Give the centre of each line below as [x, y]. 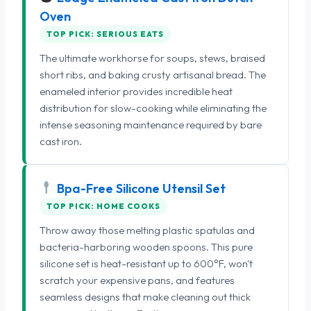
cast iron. [61, 141]
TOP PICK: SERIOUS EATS [105, 34]
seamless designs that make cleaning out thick [145, 296]
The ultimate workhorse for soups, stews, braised [152, 58]
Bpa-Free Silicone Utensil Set [140, 188]
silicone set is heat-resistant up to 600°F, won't [146, 263]
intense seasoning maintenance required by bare [151, 124]
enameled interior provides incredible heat [136, 91]
